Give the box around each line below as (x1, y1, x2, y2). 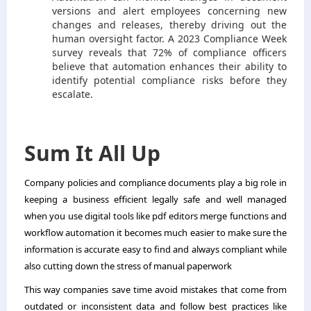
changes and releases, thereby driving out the (52, 17, 287, 31)
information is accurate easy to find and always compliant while (24, 242, 287, 255)
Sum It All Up (24, 138, 160, 167)
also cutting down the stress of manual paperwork (24, 259, 232, 272)
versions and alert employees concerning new (52, 3, 287, 17)
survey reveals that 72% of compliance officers (52, 45, 287, 59)
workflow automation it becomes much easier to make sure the (24, 226, 287, 239)
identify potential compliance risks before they (52, 73, 287, 87)
